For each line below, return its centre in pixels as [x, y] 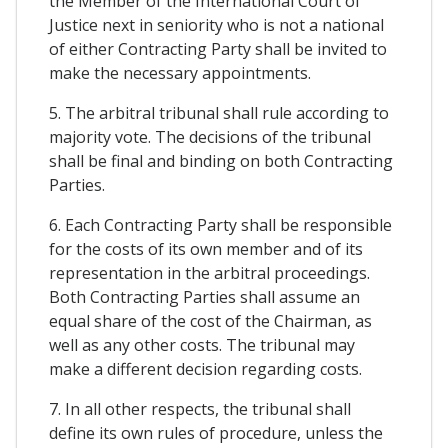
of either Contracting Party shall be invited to [218, 48]
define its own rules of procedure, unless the [216, 432]
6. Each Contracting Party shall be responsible [220, 224]
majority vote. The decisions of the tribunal [210, 136]
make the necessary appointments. [180, 72]
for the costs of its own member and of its [206, 248]
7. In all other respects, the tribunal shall [200, 408]
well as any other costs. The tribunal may [202, 344]
